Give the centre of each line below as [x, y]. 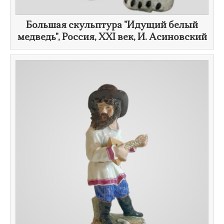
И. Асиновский [172, 38]
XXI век [116, 38]
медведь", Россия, [58, 38]
